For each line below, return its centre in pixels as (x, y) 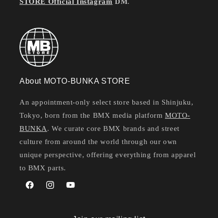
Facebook (39, 190)
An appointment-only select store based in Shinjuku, (107, 102)
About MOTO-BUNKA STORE (75, 81)
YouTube (79, 190)
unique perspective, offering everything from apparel (108, 155)
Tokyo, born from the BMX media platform (92, 115)
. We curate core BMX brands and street (113, 128)
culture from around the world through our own (99, 142)
